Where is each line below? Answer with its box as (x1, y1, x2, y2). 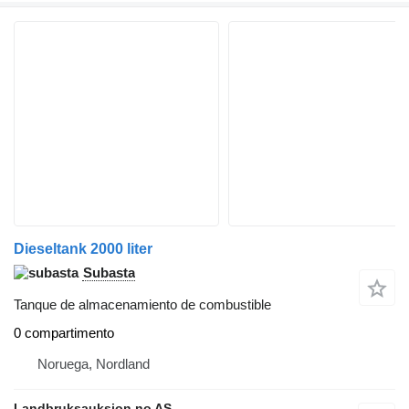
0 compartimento (14, 325, 114, 341)
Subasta (83, 264, 135, 280)
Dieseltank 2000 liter (14, 240, 152, 257)
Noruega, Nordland (37, 356, 150, 372)
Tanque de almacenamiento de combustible (14, 296, 271, 312)
